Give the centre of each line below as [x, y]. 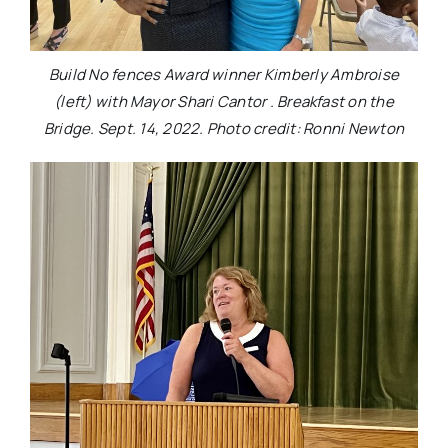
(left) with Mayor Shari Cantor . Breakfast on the [224, 102]
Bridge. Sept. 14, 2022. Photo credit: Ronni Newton [224, 129]
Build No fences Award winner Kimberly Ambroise [224, 75]
